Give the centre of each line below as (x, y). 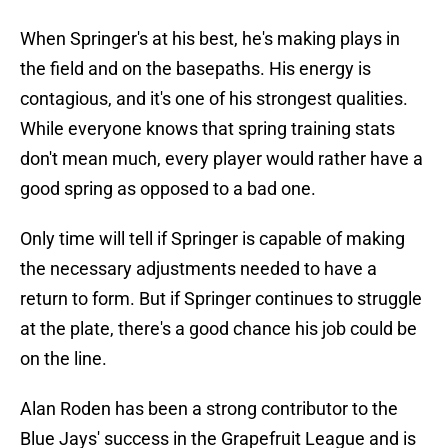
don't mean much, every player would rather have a (221, 159)
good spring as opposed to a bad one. (168, 189)
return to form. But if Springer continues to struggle (221, 299)
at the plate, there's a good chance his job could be (218, 329)
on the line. (63, 359)
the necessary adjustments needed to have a (198, 269)
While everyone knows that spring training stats (207, 129)
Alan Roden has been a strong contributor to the (209, 409)
